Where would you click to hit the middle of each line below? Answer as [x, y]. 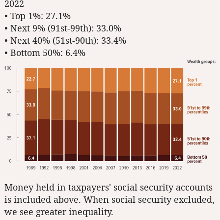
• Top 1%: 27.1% [38, 16]
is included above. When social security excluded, [110, 200]
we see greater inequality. [59, 212]
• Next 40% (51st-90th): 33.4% [65, 40]
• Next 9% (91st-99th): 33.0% [63, 28]
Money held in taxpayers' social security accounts [109, 187]
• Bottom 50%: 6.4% [45, 53]
